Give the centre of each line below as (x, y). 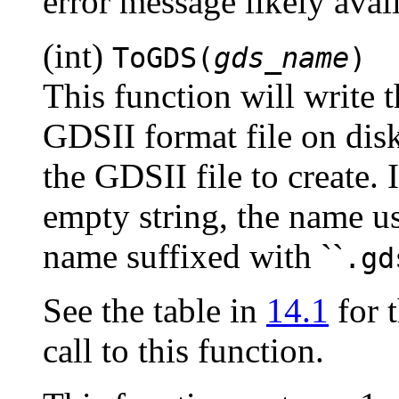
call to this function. (183, 350)
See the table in (155, 310)
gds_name (281, 57)
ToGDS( (163, 57)
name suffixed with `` (193, 256)
